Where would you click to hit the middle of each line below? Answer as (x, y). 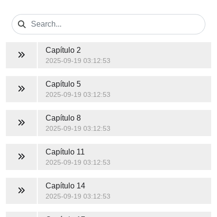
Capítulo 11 (65, 152)
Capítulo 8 (63, 118)
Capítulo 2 (63, 50)
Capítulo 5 (63, 84)
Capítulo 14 (65, 186)
